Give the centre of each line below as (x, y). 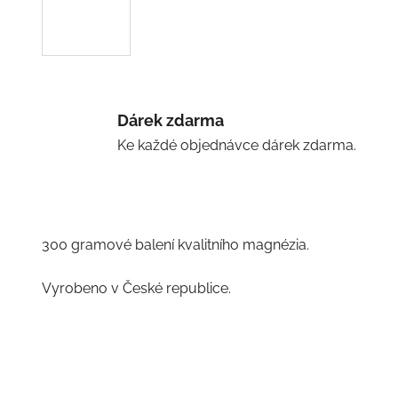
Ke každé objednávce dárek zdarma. (236, 145)
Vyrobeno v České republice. (136, 288)
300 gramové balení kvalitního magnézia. (175, 244)
